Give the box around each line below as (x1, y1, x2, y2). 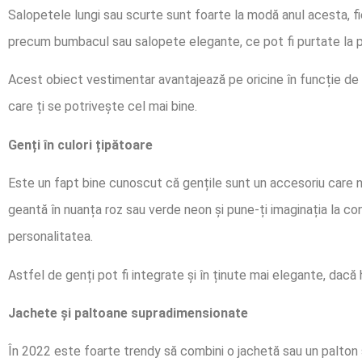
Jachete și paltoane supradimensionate (8, 305, 248, 322)
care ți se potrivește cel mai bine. (8, 99, 197, 115)
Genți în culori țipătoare (8, 137, 153, 153)
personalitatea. (8, 229, 93, 245)
